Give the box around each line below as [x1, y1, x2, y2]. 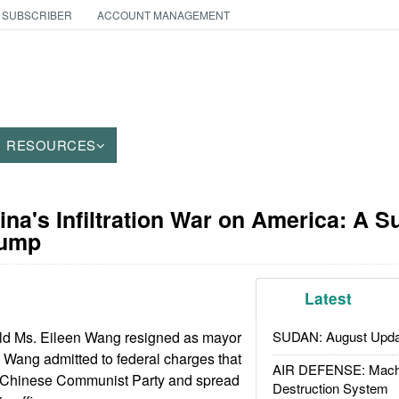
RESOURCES [6, 135, 96, 154]
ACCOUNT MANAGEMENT [96, 7, 230, 22]
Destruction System [272, 379, 388, 397]
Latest [305, 288, 353, 309]
